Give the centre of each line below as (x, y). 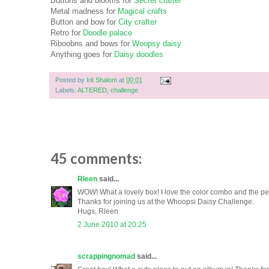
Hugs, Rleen (98, 212)
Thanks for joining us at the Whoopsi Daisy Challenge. (166, 202)
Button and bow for (84, 22)
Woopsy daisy (157, 44)
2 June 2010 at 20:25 (112, 225)
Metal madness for (84, 11)
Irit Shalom (102, 80)
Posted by (71, 80)
